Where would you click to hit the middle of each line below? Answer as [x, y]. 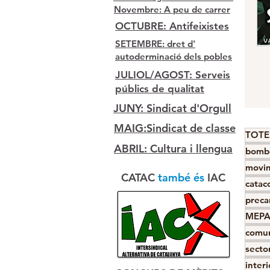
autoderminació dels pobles [174, 56]
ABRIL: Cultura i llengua [173, 149]
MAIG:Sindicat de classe [175, 128]
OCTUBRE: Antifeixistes [172, 26]
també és [183, 177]
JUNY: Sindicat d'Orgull [172, 108]
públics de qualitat [160, 89]
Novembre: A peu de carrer [172, 9]
